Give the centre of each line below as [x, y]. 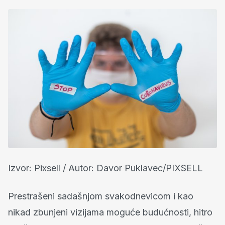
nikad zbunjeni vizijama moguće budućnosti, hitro [110, 212]
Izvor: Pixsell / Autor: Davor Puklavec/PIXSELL [105, 168]
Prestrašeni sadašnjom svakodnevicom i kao [101, 196]
